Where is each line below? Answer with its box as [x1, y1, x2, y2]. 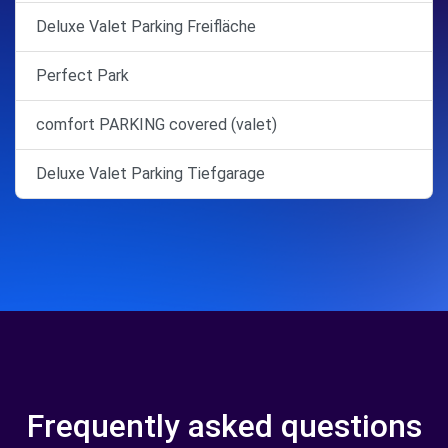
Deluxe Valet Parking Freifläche [36, 17, 256, 36]
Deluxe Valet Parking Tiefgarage [36, 164, 265, 183]
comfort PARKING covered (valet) [36, 115, 277, 134]
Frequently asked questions [26, 407, 422, 445]
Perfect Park [36, 66, 129, 85]
